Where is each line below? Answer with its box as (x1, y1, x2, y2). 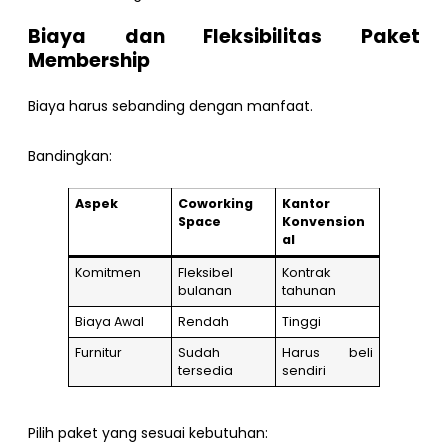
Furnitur (75, 343, 123, 361)
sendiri (282, 361, 327, 379)
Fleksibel (178, 263, 234, 281)
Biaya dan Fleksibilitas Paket (28, 23, 420, 51)
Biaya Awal (75, 312, 145, 330)
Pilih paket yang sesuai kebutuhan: (28, 422, 268, 443)
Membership (28, 47, 150, 75)
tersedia (178, 361, 234, 379)
